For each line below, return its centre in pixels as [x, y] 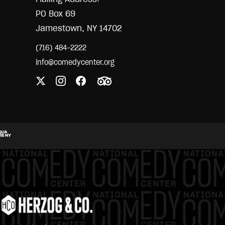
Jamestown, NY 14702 [79, 28]
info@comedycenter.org [75, 62]
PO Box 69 [55, 14]
